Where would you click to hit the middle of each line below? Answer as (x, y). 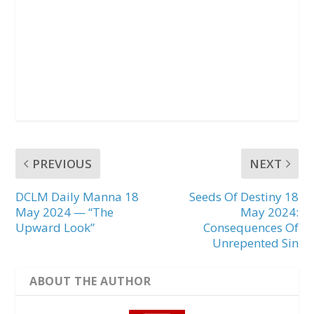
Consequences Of (251, 227)
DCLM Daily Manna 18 (77, 196)
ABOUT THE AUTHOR (90, 281)
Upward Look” (55, 227)
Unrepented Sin (255, 243)
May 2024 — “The (65, 212)
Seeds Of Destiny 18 (244, 196)
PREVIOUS (62, 163)
